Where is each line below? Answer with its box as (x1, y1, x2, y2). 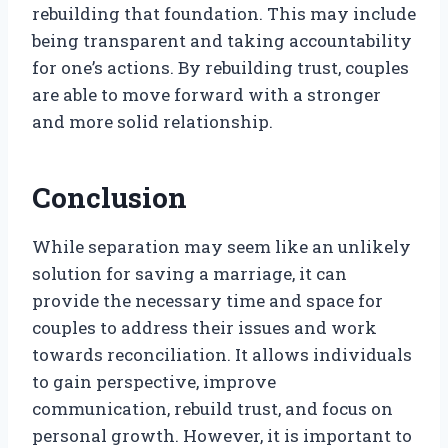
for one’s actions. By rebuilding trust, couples (32, 56, 409, 80)
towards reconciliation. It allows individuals (32, 343, 412, 367)
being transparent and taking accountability (32, 29, 412, 53)
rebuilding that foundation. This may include (32, 2, 416, 26)
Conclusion (32, 179, 187, 217)
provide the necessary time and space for (32, 289, 383, 313)
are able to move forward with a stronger (32, 83, 381, 107)
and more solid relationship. (32, 110, 273, 134)
